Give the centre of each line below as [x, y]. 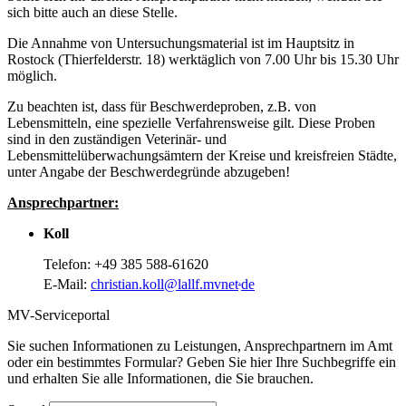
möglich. [34, 75]
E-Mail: [67, 285]
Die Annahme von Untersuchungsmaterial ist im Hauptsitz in [181, 43]
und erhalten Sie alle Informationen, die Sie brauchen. [160, 379]
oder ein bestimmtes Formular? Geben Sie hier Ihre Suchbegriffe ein [202, 362]
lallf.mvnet [208, 285]
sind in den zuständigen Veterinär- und [117, 139]
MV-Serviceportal [58, 315]
